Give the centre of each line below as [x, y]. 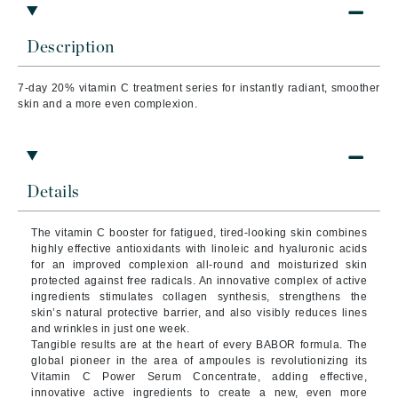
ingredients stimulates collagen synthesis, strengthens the [199, 297]
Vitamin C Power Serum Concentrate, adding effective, [199, 377]
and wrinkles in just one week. [110, 329]
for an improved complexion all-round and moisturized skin [199, 265]
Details [53, 192]
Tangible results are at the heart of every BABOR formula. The [199, 345]
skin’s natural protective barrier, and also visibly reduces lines [199, 313]
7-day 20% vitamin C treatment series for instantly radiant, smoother [199, 88]
